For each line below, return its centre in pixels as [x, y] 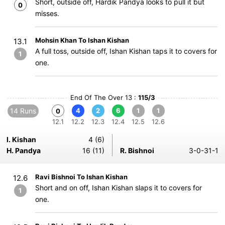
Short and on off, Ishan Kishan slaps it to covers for [119, 188]
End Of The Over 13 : [104, 97]
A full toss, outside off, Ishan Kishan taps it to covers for [126, 51]
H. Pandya [24, 150]
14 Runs [23, 111]
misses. [47, 13]
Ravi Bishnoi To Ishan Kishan [81, 177]
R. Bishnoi [137, 150]
